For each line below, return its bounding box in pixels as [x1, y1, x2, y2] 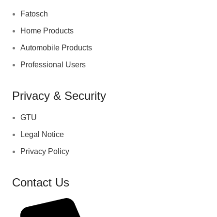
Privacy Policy [20, 147, 69, 156]
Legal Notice [20, 130, 64, 139]
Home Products [20, 27, 74, 35]
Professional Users [20, 61, 86, 69]
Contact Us [12, 176, 69, 189]
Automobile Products [20, 44, 92, 52]
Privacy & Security [12, 89, 106, 103]
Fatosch [20, 10, 48, 18]
